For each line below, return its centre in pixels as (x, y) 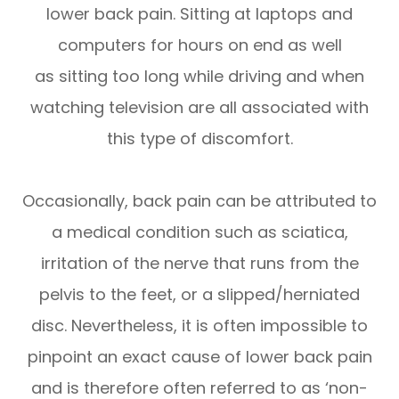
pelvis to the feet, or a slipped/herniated (199, 294)
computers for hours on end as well (199, 45)
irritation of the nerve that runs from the (199, 263)
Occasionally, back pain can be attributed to (199, 200)
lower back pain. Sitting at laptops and (199, 13)
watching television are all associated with (199, 107)
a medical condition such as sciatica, (199, 232)
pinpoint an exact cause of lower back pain (199, 356)
